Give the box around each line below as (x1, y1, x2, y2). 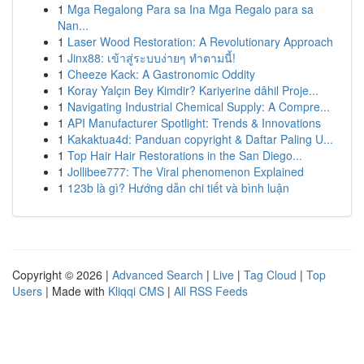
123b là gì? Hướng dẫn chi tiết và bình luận (67, 180, 289, 196)
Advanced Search (112, 266, 203, 283)
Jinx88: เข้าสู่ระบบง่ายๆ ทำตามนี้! (67, 50, 236, 66)
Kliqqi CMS (108, 283, 164, 299)
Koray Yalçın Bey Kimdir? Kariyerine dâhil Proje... (67, 82, 318, 98)
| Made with (42, 283, 108, 299)
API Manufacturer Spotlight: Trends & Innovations (67, 115, 321, 131)
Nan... (58, 17, 89, 33)
